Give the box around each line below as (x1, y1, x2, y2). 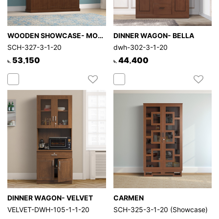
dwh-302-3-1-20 (113, 43, 168, 51)
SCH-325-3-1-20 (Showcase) (113, 205, 208, 214)
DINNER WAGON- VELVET (7, 194, 93, 202)
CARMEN (113, 194, 144, 202)
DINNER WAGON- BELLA (113, 31, 194, 40)
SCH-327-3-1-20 (7, 43, 62, 51)
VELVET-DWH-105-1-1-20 (7, 205, 89, 214)
